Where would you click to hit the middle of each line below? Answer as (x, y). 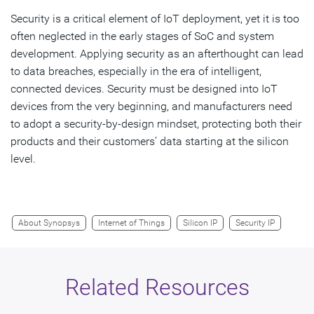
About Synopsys (49, 223)
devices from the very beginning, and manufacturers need (151, 106)
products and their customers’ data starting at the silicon (150, 141)
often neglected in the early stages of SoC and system (142, 36)
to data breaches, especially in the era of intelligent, (136, 71)
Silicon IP (200, 223)
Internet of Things (131, 223)
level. (23, 158)
